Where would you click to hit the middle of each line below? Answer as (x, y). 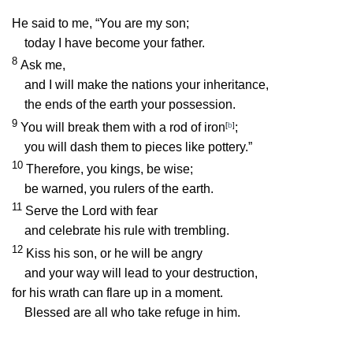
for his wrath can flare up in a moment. (117, 292)
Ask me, (43, 65)
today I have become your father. (115, 43)
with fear (132, 211)
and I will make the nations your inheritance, (147, 85)
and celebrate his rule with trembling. (127, 231)
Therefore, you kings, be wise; (110, 169)
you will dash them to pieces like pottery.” (138, 147)
